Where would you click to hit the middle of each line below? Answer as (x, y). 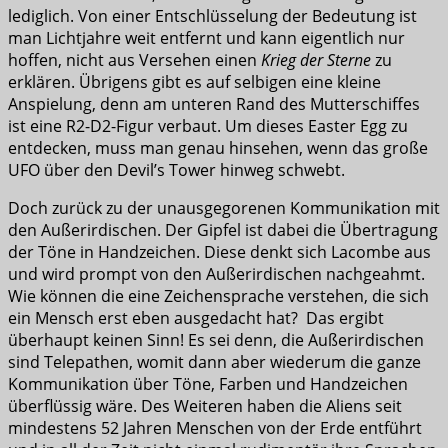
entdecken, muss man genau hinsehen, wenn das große (218, 148)
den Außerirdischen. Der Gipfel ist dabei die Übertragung (223, 230)
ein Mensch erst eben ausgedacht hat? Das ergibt (196, 318)
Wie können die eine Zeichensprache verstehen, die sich (218, 296)
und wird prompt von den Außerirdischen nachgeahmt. (216, 274)
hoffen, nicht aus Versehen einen (134, 60)
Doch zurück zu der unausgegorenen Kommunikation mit (224, 208)
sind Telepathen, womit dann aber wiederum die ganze (214, 362)
